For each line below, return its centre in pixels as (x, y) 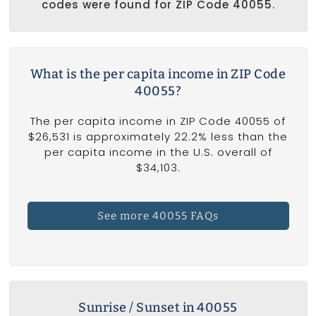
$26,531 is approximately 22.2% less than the (158, 136)
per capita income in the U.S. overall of (158, 152)
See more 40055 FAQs (158, 216)
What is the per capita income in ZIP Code (158, 74)
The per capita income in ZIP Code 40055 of (158, 121)
